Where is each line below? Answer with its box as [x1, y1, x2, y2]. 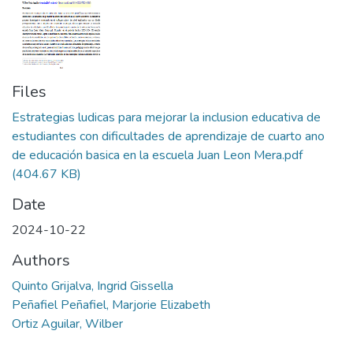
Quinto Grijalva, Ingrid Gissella [12, 277, 173, 295]
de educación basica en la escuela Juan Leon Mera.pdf [12, 146, 303, 164]
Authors [12, 249, 70, 271]
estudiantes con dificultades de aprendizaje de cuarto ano [12, 127, 325, 145]
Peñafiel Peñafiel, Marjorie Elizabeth [12, 295, 210, 314]
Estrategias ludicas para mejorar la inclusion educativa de [12, 108, 321, 126]
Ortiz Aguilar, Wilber [12, 314, 123, 333]
